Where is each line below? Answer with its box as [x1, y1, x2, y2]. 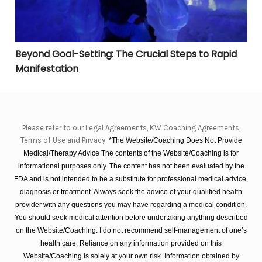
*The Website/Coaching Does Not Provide [108, 136, 242, 144]
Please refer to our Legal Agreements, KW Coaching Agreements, [22, 123, 240, 132]
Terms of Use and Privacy [20, 136, 107, 144]
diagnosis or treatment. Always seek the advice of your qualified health [20, 188, 242, 196]
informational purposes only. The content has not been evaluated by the [18, 162, 244, 170]
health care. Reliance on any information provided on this [40, 239, 222, 247]
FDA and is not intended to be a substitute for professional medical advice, [14, 175, 248, 183]
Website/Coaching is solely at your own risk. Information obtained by [23, 252, 239, 260]
